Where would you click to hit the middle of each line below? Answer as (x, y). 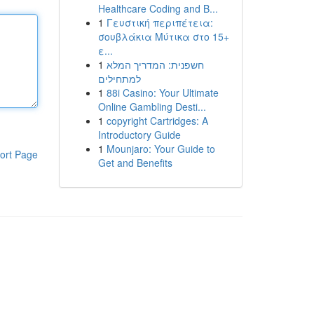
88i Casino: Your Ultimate (162, 93)
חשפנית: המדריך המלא (155, 64)
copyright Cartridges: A (157, 121)
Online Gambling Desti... (152, 107)
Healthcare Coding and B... (158, 8)
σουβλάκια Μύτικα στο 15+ (163, 36)
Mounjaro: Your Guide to (161, 149)
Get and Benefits (135, 163)
